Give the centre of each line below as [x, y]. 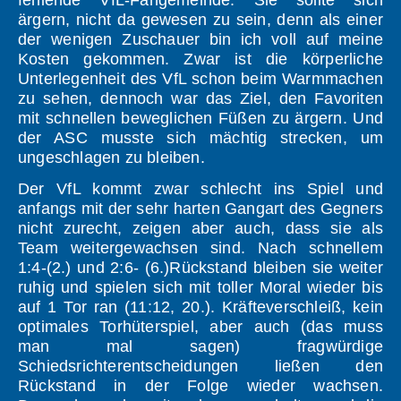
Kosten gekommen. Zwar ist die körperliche [200, 60]
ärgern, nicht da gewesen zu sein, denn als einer [200, 20]
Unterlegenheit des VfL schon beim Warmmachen [200, 79]
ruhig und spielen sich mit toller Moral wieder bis [200, 288]
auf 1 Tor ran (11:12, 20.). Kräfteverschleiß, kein [200, 307]
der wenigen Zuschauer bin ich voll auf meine [200, 40]
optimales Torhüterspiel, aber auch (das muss [200, 327]
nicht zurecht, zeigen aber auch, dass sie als [200, 229]
